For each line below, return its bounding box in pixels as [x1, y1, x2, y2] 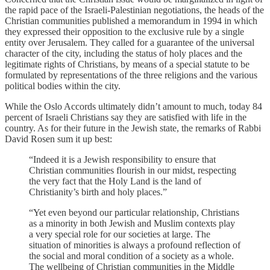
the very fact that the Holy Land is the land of [29, 176, 201, 187]
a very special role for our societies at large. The [29, 229, 210, 240]
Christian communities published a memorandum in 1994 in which [5, 16, 257, 27]
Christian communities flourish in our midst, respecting [29, 165, 236, 176]
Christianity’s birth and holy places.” [29, 187, 167, 198]
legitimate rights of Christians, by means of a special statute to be [5, 59, 250, 70]
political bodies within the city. [5, 81, 121, 92]
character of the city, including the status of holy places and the [5, 48, 242, 59]
